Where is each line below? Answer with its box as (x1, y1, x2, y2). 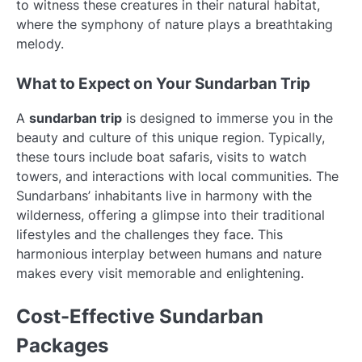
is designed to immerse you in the (122, 110, 333, 127)
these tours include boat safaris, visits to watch (16, 149, 306, 166)
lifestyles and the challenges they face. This (16, 226, 283, 243)
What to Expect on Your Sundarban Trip (16, 74, 310, 94)
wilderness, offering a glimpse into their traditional (16, 207, 325, 224)
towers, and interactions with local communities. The (16, 168, 339, 185)
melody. (16, 36, 64, 53)
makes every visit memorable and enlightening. (16, 265, 304, 282)
